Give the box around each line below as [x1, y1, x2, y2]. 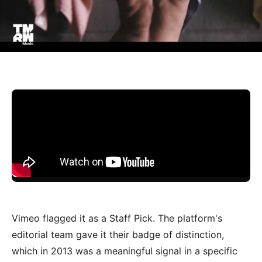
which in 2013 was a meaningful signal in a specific [12, 244, 237, 257]
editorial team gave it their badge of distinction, [12, 228, 224, 240]
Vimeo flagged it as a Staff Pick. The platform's [12, 212, 222, 224]
